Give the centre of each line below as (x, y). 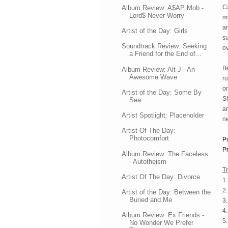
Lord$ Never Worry (157, 15)
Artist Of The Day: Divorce (161, 177)
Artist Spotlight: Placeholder (163, 115)
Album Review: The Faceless (165, 154)
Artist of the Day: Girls (155, 31)
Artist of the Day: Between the (166, 192)
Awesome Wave (153, 77)
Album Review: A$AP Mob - (163, 8)
